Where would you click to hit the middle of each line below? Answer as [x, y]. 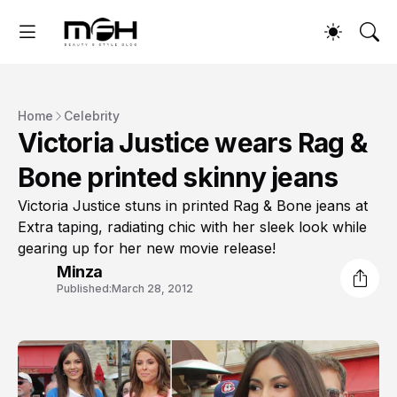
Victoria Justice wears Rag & [192, 143]
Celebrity [92, 116]
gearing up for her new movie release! [147, 249]
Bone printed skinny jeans [178, 178]
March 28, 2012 [152, 288]
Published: [84, 288]
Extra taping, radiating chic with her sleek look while [192, 227]
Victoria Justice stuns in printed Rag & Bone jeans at [193, 206]
